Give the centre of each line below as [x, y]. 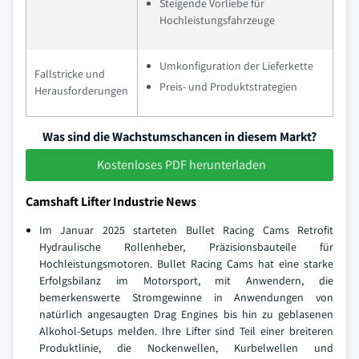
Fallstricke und [70, 74]
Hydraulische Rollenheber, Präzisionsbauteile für [186, 247]
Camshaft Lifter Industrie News [111, 202]
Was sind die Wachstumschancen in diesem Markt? [179, 137]
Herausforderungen [81, 91]
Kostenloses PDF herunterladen [181, 165]
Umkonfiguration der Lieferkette [236, 66]
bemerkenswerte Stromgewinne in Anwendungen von [186, 297]
